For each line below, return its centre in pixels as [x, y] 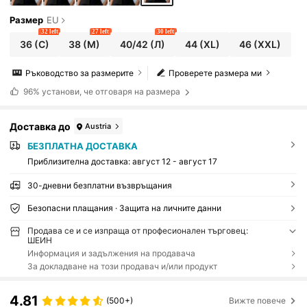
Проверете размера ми [216, 73]
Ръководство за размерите [80, 73]
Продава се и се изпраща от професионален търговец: [137, 230]
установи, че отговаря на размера [111, 92]
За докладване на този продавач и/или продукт [122, 266]
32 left [49, 32]
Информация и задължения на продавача [111, 253]
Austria [98, 126]
